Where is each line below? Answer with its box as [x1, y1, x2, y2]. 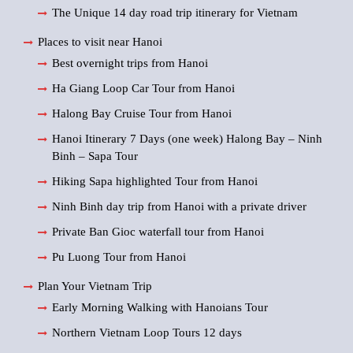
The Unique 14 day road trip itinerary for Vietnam [52, 6, 298, 20]
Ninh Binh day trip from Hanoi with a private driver [52, 200, 307, 214]
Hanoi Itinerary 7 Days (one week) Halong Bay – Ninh [52, 132, 322, 146]
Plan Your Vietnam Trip [38, 280, 152, 293]
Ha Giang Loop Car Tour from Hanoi [52, 82, 235, 95]
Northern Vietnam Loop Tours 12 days [52, 326, 242, 340]
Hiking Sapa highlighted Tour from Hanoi [52, 175, 258, 188]
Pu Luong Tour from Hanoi [52, 251, 186, 264]
